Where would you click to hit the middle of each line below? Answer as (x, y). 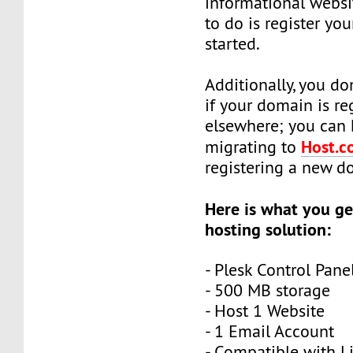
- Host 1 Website (265, 310)
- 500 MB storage (268, 290)
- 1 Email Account (270, 331)
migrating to (253, 147)
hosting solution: (268, 229)
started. (233, 43)
